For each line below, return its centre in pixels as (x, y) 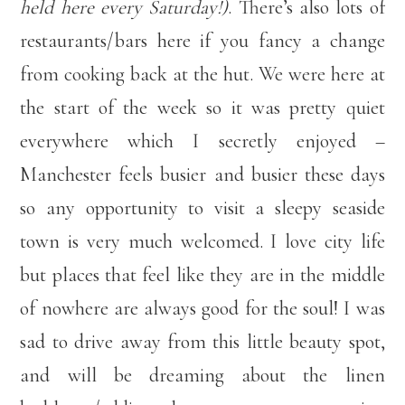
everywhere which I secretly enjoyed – (202, 141)
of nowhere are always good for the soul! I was (202, 308)
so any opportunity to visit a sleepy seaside (202, 207)
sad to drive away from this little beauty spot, (202, 341)
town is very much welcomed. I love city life (202, 241)
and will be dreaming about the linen (202, 375)
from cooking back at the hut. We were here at (202, 74)
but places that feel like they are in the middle (202, 274)
